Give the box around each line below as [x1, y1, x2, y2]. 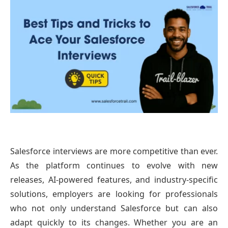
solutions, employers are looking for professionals [10, 188, 218, 200]
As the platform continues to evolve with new [10, 160, 218, 172]
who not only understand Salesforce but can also [10, 203, 218, 214]
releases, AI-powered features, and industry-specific [10, 174, 218, 186]
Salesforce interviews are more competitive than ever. [10, 146, 218, 157]
